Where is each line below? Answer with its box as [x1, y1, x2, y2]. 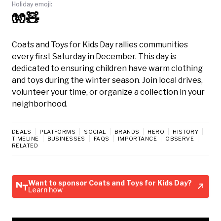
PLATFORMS [39, 128, 76, 135]
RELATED [12, 142, 38, 149]
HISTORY [173, 128, 199, 135]
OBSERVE [165, 135, 194, 142]
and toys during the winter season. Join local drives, [12, 75, 203, 85]
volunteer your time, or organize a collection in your [12, 87, 205, 97]
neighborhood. [12, 99, 68, 109]
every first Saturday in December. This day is [12, 51, 176, 61]
